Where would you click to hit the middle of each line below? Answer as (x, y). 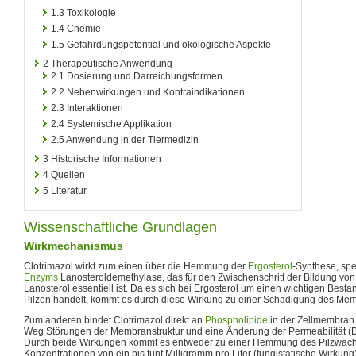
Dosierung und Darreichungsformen (145, 76)
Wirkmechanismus (74, 245)
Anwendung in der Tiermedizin (132, 139)
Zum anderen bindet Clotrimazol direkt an (114, 320)
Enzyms (41, 277)
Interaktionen (95, 108)
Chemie (84, 28)
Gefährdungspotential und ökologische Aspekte (169, 44)
